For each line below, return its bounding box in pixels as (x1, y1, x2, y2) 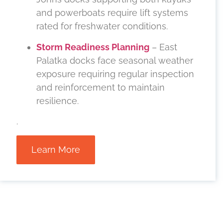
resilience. (36, 95, 79, 106)
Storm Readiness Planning (36, 41, 149, 52)
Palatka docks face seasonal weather (36, 55, 193, 66)
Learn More (31, 144, 80, 155)
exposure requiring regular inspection (36, 68, 194, 79)
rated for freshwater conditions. (36, 21, 168, 32)
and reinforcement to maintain (36, 82, 165, 93)
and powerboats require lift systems (36, 7, 188, 18)
